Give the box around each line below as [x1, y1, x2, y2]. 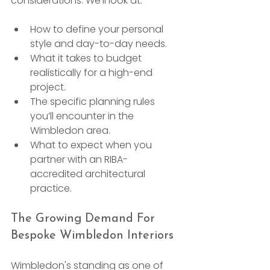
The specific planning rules [30, 94, 157, 108]
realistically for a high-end [30, 65, 155, 80]
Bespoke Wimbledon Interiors [11, 229, 174, 242]
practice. [30, 181, 72, 195]
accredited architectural [30, 166, 148, 181]
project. [30, 80, 66, 94]
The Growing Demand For [11, 212, 159, 225]
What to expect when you [30, 137, 154, 152]
